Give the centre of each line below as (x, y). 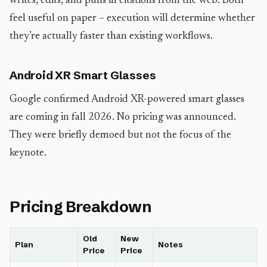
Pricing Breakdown (81, 207)
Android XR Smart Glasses (83, 75)
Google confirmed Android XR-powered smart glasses (127, 100)
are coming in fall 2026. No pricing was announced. (123, 117)
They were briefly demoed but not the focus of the (120, 135)
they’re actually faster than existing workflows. (111, 36)
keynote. (28, 153)
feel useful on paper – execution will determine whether (132, 18)
